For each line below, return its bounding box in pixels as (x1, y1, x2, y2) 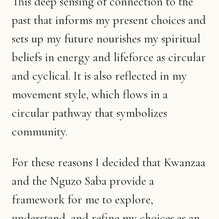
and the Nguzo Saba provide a (12, 173, 154, 188)
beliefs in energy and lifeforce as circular (12, 49, 206, 65)
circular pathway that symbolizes (12, 105, 167, 120)
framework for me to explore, (12, 192, 153, 207)
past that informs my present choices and (12, 12, 206, 27)
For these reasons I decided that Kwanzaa (12, 154, 205, 170)
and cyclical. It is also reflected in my (12, 68, 187, 83)
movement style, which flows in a (12, 87, 168, 102)
